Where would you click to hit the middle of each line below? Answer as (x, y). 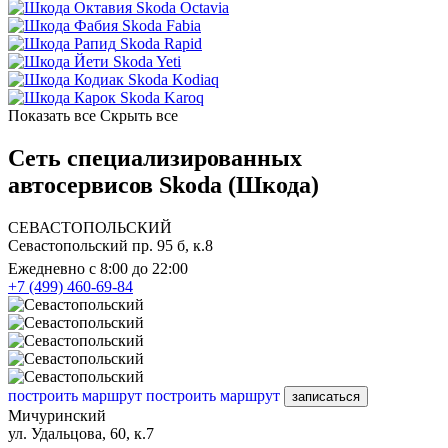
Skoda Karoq (162, 98)
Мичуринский (57, 415)
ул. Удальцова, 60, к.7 (81, 433)
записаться (326, 396)
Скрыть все (139, 116)
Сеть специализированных (155, 158)
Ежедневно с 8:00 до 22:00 (98, 268)
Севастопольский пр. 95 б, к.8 (110, 245)
